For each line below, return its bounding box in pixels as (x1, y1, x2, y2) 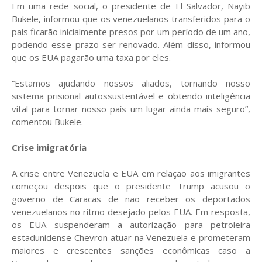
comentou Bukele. (12, 116, 83, 128)
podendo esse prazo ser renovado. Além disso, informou (12, 39, 250, 51)
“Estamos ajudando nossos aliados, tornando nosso (12, 77, 250, 89)
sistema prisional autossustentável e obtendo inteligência (12, 90, 250, 102)
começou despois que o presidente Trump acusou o (12, 180, 250, 192)
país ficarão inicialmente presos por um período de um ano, (12, 26, 250, 38)
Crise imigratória (12, 142, 87, 154)
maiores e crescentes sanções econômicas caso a (12, 244, 250, 257)
